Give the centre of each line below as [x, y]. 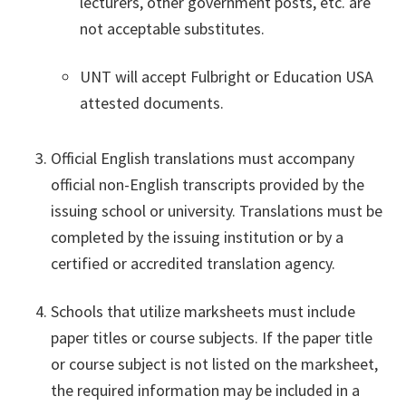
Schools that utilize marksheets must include [203, 312]
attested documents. [152, 103]
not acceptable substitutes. [172, 29]
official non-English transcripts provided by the [208, 185]
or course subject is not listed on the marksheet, [214, 364]
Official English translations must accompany [203, 159]
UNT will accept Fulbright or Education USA [227, 77]
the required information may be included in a [205, 391]
